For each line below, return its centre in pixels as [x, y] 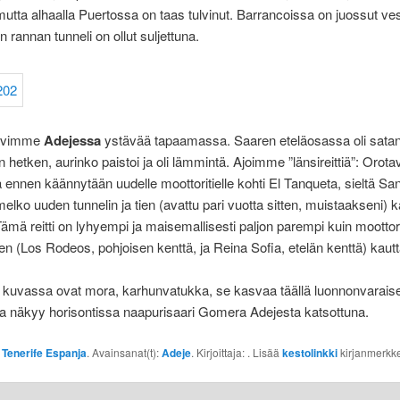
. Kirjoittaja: [219, 352]
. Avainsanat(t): [124, 352]
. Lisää [264, 352]
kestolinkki [309, 352]
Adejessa [72, 140]
